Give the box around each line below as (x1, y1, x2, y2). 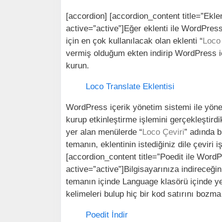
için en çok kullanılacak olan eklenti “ (66, 36, 203, 46)
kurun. (66, 61, 89, 70)
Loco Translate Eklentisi (86, 82, 174, 91)
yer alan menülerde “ (66, 127, 142, 137)
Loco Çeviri (142, 127, 184, 137)
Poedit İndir (86, 210, 128, 220)
